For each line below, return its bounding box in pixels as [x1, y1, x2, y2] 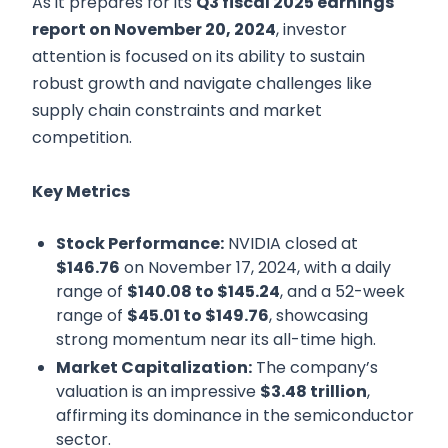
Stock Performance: [56, 232, 224, 256]
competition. [32, 126, 132, 150]
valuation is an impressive [56, 380, 260, 404]
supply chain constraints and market [32, 99, 322, 123]
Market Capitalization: [56, 356, 252, 380]
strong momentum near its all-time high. [56, 328, 376, 352]
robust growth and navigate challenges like [32, 72, 372, 96]
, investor [276, 18, 347, 42]
